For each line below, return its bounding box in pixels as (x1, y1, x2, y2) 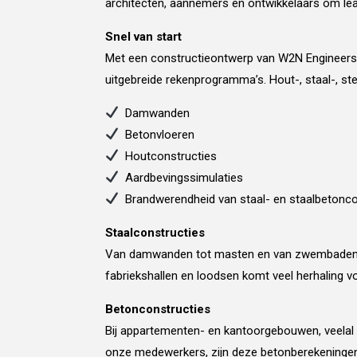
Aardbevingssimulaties (119, 170, 244, 185)
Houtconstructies (119, 148, 218, 163)
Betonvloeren (119, 127, 195, 142)
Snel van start (105, 29, 182, 44)
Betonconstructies (105, 301, 210, 316)
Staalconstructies (105, 225, 205, 240)
